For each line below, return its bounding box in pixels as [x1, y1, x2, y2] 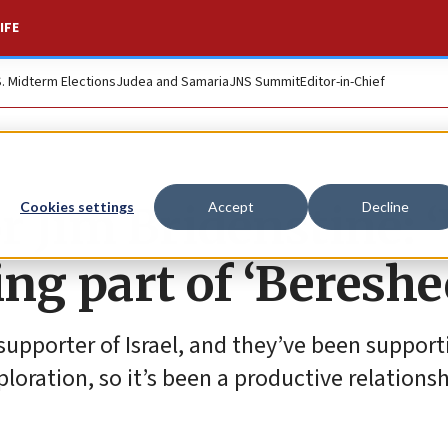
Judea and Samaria [116, 72, 229, 92]
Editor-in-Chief [300, 72, 385, 92]
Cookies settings [20, 198, 134, 216]
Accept [208, 198, 254, 216]
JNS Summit [229, 72, 300, 92]
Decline [361, 198, 409, 216]
